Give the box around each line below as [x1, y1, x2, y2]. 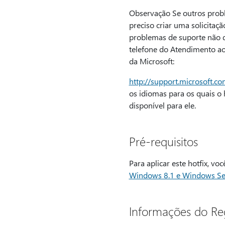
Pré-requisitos [129, 133, 198, 149]
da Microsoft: [129, 56, 174, 66]
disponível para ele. [129, 100, 196, 110]
